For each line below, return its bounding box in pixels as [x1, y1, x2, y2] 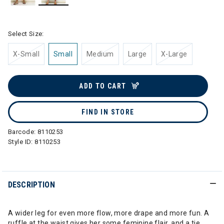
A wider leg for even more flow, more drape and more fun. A [8, 209, 209, 217]
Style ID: [8, 138, 35, 145]
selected [53, 6, 82, 14]
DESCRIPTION [8, 180, 55, 189]
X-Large [160, 50, 187, 58]
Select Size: [8, 30, 44, 37]
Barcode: [8, 128, 37, 135]
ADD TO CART [79, 82, 126, 90]
